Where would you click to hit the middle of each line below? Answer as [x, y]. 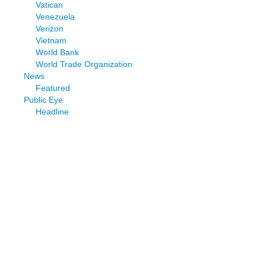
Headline [52, 111]
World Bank [57, 52]
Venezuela [55, 16]
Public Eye [43, 99]
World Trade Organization [84, 64]
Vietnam [51, 40]
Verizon [50, 28]
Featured [53, 88]
